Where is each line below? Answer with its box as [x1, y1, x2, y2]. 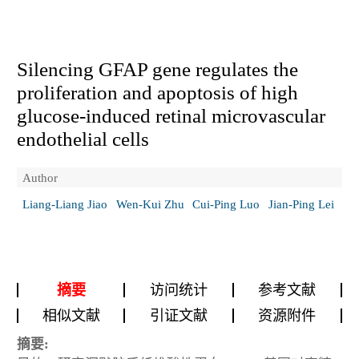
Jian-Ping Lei [268, 197, 334, 212]
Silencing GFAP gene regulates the [17, 58, 298, 80]
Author [22, 170, 58, 184]
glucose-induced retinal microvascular [17, 104, 325, 127]
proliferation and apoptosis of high [17, 81, 298, 103]
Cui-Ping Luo [192, 197, 260, 212]
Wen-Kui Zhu [115, 197, 184, 212]
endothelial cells [17, 127, 149, 150]
